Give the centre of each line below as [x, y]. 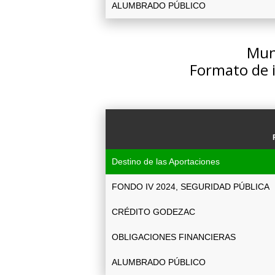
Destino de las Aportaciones [166, 161]
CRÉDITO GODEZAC [153, 212]
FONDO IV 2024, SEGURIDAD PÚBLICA [191, 187]
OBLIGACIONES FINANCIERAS [174, 237]
